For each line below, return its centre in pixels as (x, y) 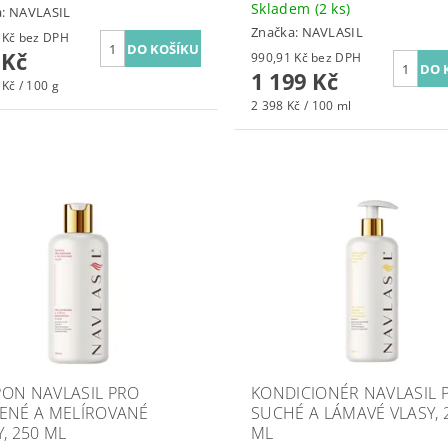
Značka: (276, 32)
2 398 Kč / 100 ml (301, 106)
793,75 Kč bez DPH (43, 38)
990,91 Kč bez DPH (336, 58)
